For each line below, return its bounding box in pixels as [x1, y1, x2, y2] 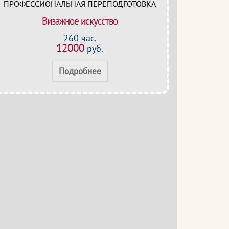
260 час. [63, 32, 97, 44]
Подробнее [58, 65, 101, 77]
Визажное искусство [42, 15, 118, 27]
